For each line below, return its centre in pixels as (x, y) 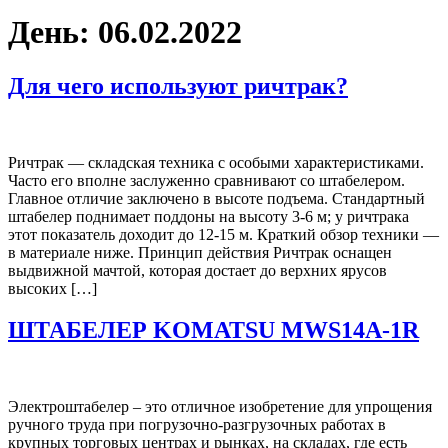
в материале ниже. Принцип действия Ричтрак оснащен (200, 252)
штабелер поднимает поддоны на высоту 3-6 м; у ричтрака (208, 216)
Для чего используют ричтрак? (178, 85)
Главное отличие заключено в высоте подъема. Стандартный (216, 198)
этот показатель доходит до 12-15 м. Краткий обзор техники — (223, 234)
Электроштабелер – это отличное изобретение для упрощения (220, 407)
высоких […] (52, 288)
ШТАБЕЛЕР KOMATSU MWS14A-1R (213, 330)
